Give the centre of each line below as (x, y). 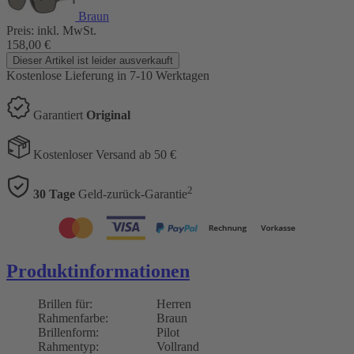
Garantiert (60, 115)
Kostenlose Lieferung (62, 75)
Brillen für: (65, 304)
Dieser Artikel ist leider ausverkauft (93, 60)
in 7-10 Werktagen (163, 75)
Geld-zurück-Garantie (131, 194)
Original (108, 115)
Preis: (20, 30)
